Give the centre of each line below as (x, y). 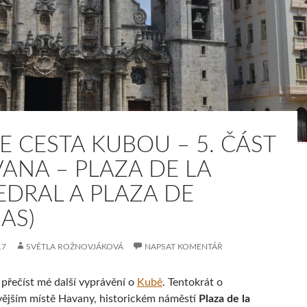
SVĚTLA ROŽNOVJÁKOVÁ (75, 247)
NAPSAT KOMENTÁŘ (184, 247)
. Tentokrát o (193, 282)
